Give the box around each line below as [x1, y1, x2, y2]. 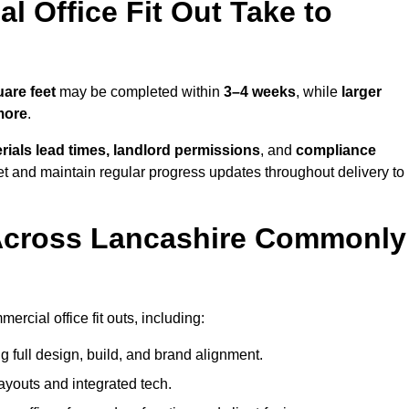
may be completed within [56, 84, 224, 100]
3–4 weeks [224, 84, 296, 100]
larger [341, 84, 382, 100]
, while [296, 84, 341, 100]
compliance [296, 142, 376, 159]
